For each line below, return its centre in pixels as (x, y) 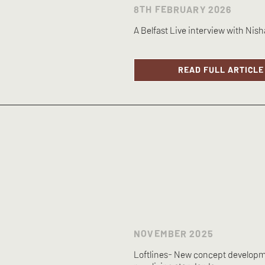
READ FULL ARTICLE (221, 70)
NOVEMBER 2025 (174, 233)
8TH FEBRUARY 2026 (183, 9)
